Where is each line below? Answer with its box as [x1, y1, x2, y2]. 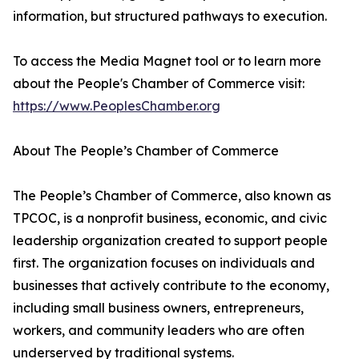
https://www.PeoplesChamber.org [13, 98, 220, 115]
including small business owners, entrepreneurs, [13, 300, 304, 317]
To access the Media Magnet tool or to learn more [13, 53, 321, 70]
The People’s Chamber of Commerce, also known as [13, 188, 331, 204]
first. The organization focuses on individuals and [13, 255, 315, 272]
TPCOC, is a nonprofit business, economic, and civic [13, 210, 327, 227]
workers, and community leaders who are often [13, 322, 305, 339]
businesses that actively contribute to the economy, [13, 277, 329, 294]
